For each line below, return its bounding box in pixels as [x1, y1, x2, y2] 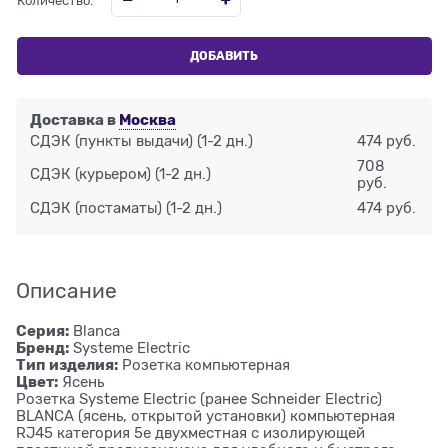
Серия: [16, 322, 69, 341]
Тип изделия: [16, 356, 118, 375]
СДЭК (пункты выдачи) [30, 132, 194, 149]
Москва [119, 110, 177, 129]
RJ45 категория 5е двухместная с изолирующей [16, 425, 365, 442]
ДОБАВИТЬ [190, 48, 259, 63]
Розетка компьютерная [118, 357, 290, 374]
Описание [16, 279, 117, 304]
